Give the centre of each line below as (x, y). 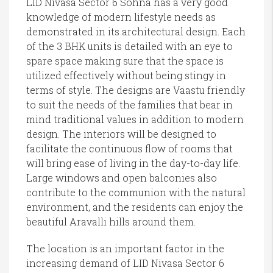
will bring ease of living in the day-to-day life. (133, 163)
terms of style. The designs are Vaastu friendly (136, 90)
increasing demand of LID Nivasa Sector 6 (125, 263)
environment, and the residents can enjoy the (135, 207)
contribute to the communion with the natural (136, 193)
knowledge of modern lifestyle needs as (121, 17)
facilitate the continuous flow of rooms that (129, 149)
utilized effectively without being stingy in (126, 76)
